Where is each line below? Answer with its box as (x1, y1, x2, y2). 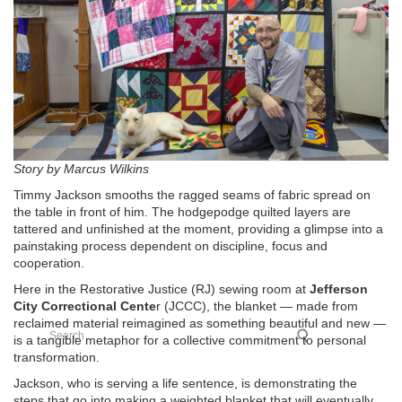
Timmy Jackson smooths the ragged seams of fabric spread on (13, 187, 371, 202)
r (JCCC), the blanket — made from (156, 298, 358, 313)
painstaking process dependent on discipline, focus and (13, 238, 328, 253)
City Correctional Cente (13, 298, 156, 313)
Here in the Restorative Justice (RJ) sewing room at (13, 281, 310, 296)
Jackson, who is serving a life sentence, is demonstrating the (13, 375, 357, 390)
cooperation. (13, 255, 84, 270)
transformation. (13, 349, 100, 364)
